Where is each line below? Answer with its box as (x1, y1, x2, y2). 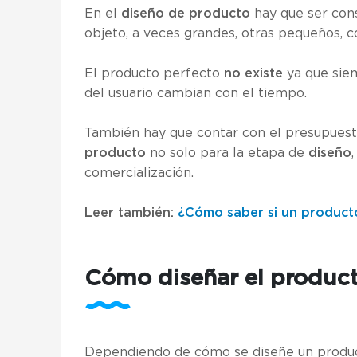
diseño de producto (121, 7, 250, 20)
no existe (224, 67, 283, 80)
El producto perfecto (84, 67, 224, 80)
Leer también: (84, 206, 178, 219)
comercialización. (84, 167, 194, 179)
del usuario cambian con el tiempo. (84, 87, 307, 100)
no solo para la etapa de (146, 147, 308, 159)
